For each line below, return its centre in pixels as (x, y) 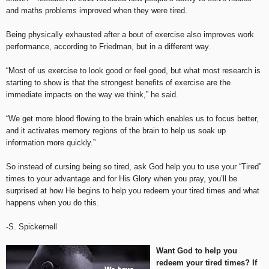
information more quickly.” (51, 142)
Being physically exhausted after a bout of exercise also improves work (130, 34)
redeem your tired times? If (207, 262)
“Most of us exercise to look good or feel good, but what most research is (133, 70)
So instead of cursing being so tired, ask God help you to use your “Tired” (134, 166)
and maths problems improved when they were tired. (97, 10)
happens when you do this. (53, 202)
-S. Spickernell (32, 226)
